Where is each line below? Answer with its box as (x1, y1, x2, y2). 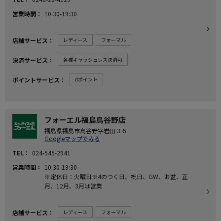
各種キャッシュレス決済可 (63, 56, 122, 63)
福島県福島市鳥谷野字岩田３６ (44, 126, 127, 135)
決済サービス (12, 55, 48, 64)
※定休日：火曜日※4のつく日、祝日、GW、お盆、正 (44, 172, 188, 181)
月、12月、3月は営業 (44, 182, 102, 190)
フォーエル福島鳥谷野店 (44, 114, 126, 125)
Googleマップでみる (44, 134, 100, 143)
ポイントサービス (12, 75, 60, 84)
